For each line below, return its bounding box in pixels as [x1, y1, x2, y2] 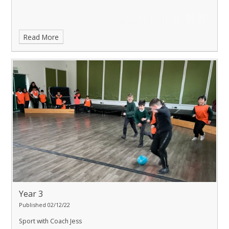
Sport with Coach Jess [19, 216, 82, 225]
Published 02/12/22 [19, 200, 70, 209]
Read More [24, 32, 59, 42]
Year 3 [19, 188, 43, 199]
